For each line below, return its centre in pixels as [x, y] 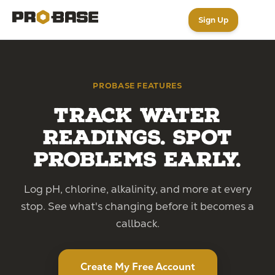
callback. [137, 223]
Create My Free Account [137, 267]
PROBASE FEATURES [137, 86]
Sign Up [213, 20]
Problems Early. [137, 160]
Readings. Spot [137, 137]
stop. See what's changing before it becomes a [137, 206]
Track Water [137, 115]
